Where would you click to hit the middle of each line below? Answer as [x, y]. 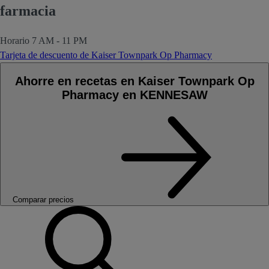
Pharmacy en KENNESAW [134, 95]
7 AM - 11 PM [59, 41]
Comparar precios [43, 199]
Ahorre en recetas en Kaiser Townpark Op [134, 81]
